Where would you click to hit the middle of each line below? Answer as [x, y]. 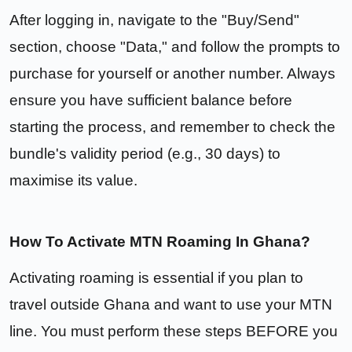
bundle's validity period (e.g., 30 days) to [145, 154]
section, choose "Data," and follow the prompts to [175, 47]
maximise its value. [73, 181]
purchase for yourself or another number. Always [172, 74]
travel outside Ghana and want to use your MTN [171, 305]
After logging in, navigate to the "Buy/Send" [154, 20]
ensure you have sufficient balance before [151, 101]
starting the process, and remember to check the [172, 127]
